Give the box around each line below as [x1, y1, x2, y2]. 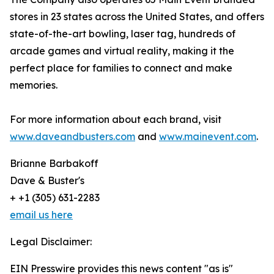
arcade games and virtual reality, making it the [10, 45, 234, 57]
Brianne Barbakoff [10, 157, 98, 170]
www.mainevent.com [159, 130, 256, 143]
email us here [10, 209, 73, 221]
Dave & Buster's [10, 174, 84, 187]
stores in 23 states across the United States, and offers [10, 10, 264, 23]
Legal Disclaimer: [10, 235, 92, 248]
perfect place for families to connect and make [10, 62, 232, 75]
